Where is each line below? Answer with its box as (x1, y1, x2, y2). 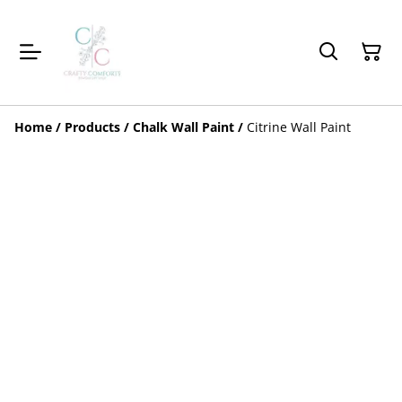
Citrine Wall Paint (247, 118, 351, 135)
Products (65, 118, 120, 135)
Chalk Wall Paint (133, 118, 234, 135)
